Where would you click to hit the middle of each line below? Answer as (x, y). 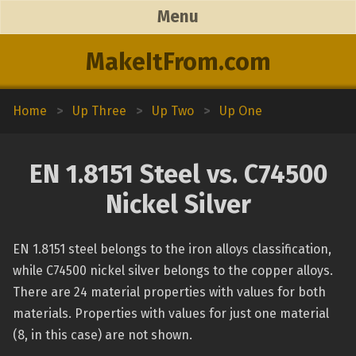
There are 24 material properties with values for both (169, 292)
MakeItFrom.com (178, 62)
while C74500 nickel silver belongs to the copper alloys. (173, 271)
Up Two (173, 111)
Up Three (99, 111)
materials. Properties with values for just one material (171, 313)
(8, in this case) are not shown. (103, 335)
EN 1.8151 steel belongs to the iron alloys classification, (172, 249)
